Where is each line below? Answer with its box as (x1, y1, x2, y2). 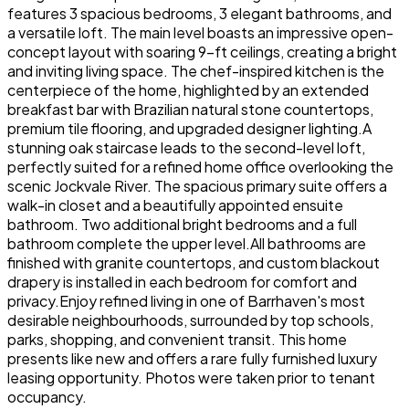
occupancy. (7, 386, 87, 406)
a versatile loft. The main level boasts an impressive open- (7, 22, 393, 42)
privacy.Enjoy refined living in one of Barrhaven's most (7, 290, 365, 310)
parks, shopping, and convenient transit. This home (7, 329, 347, 349)
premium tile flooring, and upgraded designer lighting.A (7, 118, 372, 138)
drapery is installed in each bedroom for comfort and (7, 271, 357, 291)
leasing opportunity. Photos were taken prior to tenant (7, 367, 375, 387)
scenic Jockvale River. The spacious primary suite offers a (7, 175, 387, 195)
